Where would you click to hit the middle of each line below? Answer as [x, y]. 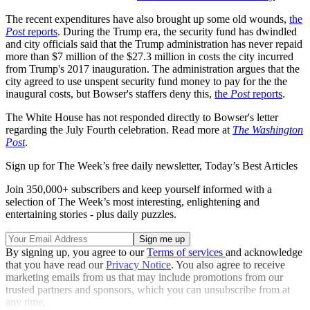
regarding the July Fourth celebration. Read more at [119, 130]
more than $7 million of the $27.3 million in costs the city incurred [149, 57]
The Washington [268, 130]
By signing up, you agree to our [76, 253]
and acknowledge [264, 253]
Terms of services [186, 253]
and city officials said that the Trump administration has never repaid [154, 44]
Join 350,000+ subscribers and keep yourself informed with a [139, 190]
